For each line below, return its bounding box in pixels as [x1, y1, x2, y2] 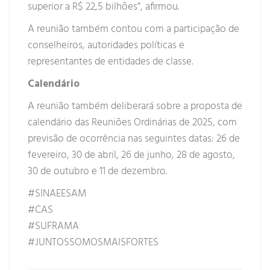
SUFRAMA [35, 218, 79, 235]
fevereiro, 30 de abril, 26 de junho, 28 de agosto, [28, 147, 235, 164]
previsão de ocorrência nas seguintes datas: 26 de [28, 131, 240, 148]
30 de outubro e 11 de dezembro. [28, 163, 167, 180]
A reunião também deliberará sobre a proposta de [28, 98, 242, 115]
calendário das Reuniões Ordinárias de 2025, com [28, 115, 237, 131]
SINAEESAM [35, 186, 86, 202]
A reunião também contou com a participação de [28, 21, 239, 38]
